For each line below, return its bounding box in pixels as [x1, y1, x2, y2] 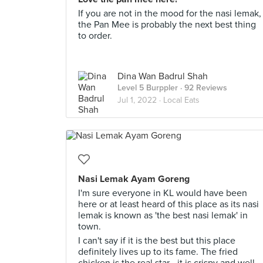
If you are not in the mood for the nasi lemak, [78, 8, 261, 19]
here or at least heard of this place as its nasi [78, 198, 259, 210]
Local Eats [163, 95, 200, 105]
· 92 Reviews [178, 83, 227, 93]
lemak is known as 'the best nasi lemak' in [78, 210, 248, 221]
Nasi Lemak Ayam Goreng [78, 173, 190, 185]
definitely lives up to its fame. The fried [78, 246, 238, 258]
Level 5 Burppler [117, 83, 178, 93]
